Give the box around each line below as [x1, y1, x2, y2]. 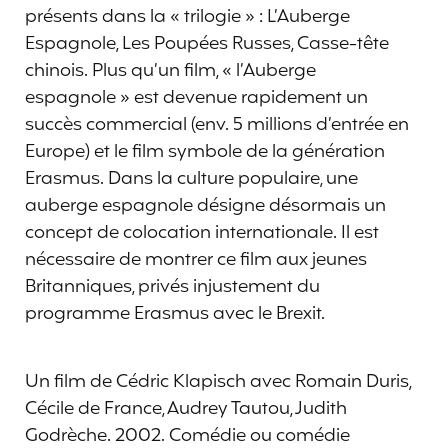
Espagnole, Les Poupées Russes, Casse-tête [25, 29, 389, 58]
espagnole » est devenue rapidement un [25, 83, 368, 112]
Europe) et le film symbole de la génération [25, 137, 385, 166]
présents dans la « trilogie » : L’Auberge [25, 2, 350, 31]
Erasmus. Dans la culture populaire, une [25, 164, 358, 193]
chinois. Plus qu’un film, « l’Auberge [25, 56, 316, 85]
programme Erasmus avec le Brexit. [25, 299, 325, 328]
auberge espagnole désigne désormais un [25, 191, 386, 220]
